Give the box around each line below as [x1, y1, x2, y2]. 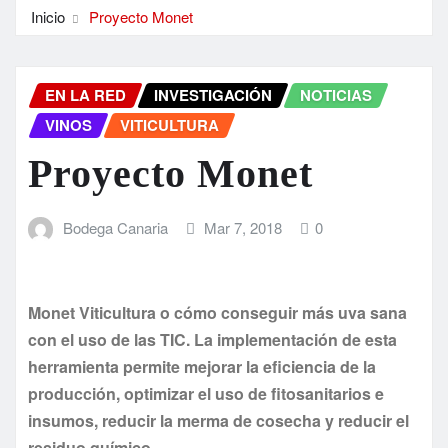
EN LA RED [45, 84, 126, 107]
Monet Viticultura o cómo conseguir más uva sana [28, 300, 407, 324]
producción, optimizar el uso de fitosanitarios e [28, 381, 384, 405]
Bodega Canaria [62, 217, 168, 239]
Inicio [31, 6, 65, 28]
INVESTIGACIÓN [154, 84, 272, 107]
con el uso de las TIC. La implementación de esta [28, 327, 397, 351]
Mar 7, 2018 [204, 217, 283, 239]
